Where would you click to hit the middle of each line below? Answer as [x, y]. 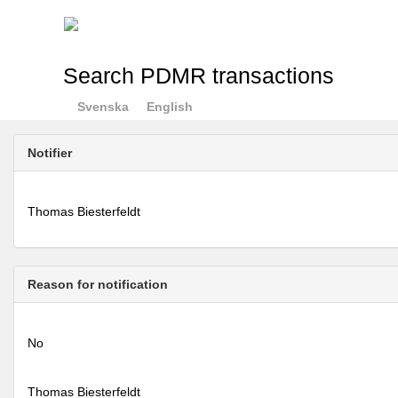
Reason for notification [98, 284]
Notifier [50, 153]
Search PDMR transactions [199, 76]
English [170, 107]
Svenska [103, 107]
